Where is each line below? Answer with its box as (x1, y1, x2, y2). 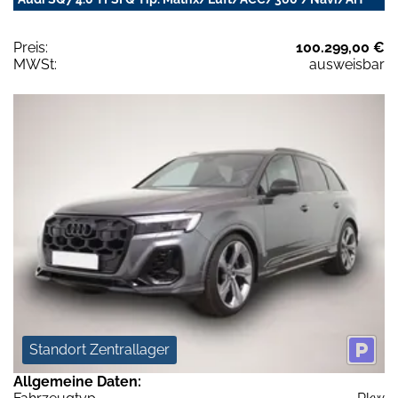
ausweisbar (309, 56, 385, 74)
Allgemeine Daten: (13, 372, 141, 390)
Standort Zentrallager (29, 340, 170, 358)
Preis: (13, 39, 48, 57)
